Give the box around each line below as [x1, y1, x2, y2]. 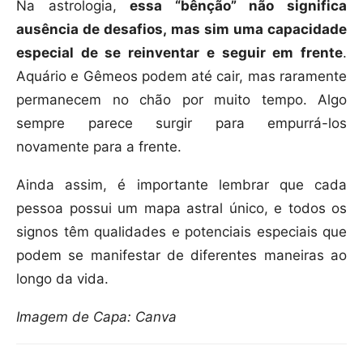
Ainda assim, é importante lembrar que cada [16, 177, 347, 194]
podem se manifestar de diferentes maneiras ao [16, 247, 347, 264]
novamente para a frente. [16, 139, 181, 156]
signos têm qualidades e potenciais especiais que [16, 224, 347, 241]
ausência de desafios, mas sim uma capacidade [16, 21, 347, 38]
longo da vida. [16, 271, 109, 288]
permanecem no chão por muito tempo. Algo [16, 92, 347, 109]
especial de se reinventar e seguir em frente [16, 45, 343, 62]
